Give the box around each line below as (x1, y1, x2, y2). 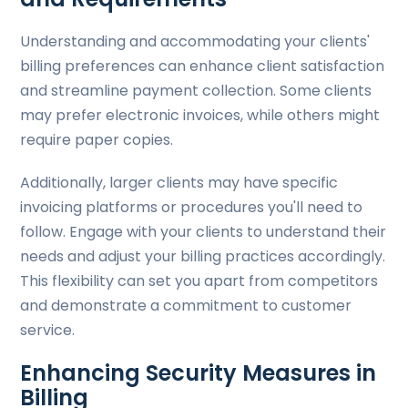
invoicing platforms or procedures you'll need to (20, 197, 363, 218)
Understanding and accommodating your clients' (20, 31, 371, 52)
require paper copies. (20, 129, 178, 150)
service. (20, 320, 76, 341)
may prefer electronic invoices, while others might (20, 105, 381, 126)
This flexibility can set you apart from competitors (20, 270, 379, 291)
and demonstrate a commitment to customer (20, 295, 352, 316)
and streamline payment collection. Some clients (20, 80, 372, 101)
